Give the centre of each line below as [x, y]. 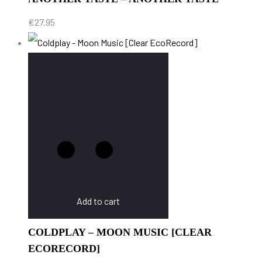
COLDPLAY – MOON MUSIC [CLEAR [120, 232]
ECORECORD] [64, 249]
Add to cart [98, 201]
